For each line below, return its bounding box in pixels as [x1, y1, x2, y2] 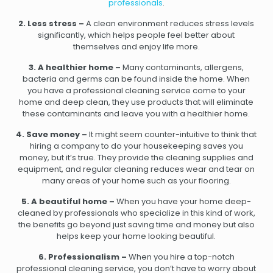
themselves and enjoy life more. [73, 41, 200, 53]
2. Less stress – [18, 18, 85, 30]
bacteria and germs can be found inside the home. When [23, 73, 250, 85]
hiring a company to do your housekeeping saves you [29, 140, 243, 152]
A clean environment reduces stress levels [84, 18, 255, 30]
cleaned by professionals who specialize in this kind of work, [17, 207, 255, 219]
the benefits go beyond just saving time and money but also [18, 219, 255, 231]
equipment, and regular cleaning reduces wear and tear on [18, 163, 255, 175]
